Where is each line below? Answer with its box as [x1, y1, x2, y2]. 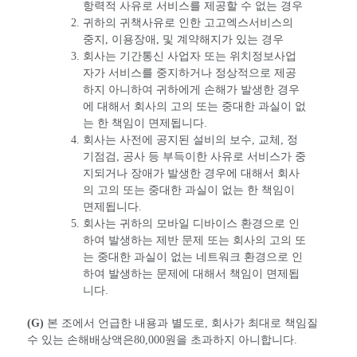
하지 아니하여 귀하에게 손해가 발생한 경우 [83, 84, 300, 96]
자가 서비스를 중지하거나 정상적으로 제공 [83, 67, 296, 80]
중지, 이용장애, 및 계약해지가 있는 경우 [83, 33, 284, 46]
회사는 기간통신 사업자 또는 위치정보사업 [83, 50, 296, 63]
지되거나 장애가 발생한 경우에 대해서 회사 [83, 167, 300, 180]
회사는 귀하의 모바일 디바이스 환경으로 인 [83, 218, 300, 230]
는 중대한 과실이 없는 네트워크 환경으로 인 [83, 251, 303, 264]
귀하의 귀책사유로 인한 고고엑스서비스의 [83, 17, 293, 29]
